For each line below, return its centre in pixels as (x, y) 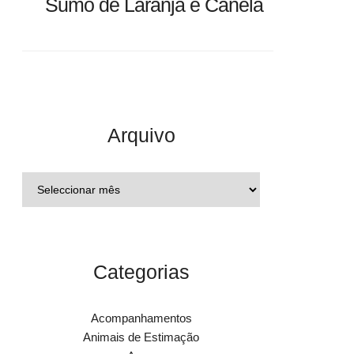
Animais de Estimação (141, 337)
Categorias (141, 272)
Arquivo (141, 135)
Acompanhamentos (141, 318)
